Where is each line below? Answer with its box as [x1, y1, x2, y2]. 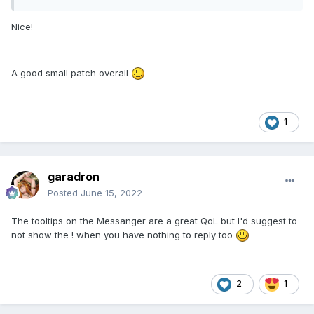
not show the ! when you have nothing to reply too [11, 228, 235, 240]
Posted [48, 186, 81, 198]
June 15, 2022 [81, 186, 142, 198]
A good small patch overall [11, 67, 131, 78]
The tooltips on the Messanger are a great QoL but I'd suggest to [11, 214, 297, 226]
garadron [48, 169, 100, 184]
